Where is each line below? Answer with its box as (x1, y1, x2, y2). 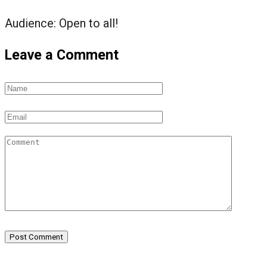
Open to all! (59, 16, 118, 31)
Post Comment (10, 232, 63, 241)
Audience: (5, 16, 59, 31)
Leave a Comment (5, 46, 119, 64)
